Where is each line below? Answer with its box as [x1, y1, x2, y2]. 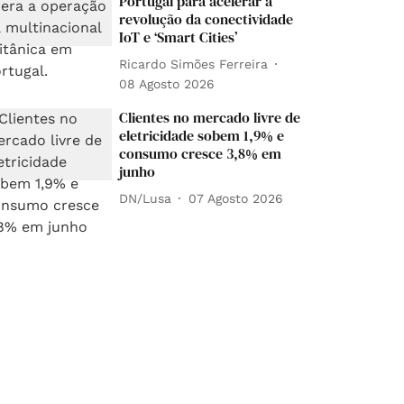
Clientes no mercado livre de [119, 107, 301, 127]
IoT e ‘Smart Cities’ [119, 27, 238, 47]
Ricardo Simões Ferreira [119, 56, 269, 71]
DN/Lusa [119, 190, 172, 206]
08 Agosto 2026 [119, 77, 216, 91]
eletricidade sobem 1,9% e [119, 125, 285, 145]
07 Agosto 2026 [188, 190, 284, 206]
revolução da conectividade [119, 9, 294, 29]
